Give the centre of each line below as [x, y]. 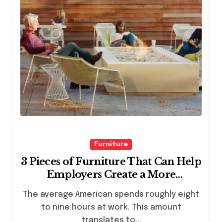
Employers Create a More [111, 174]
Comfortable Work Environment [111, 187]
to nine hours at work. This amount [111, 207]
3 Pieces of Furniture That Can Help [111, 161]
